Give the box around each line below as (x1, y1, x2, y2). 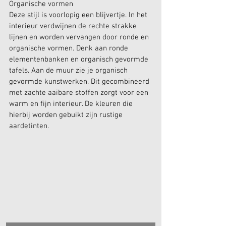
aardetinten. (9, 121, 49, 131)
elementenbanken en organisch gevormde (9, 54, 150, 64)
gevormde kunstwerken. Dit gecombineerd (9, 77, 151, 86)
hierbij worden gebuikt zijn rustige (9, 110, 125, 120)
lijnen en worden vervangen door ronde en (9, 32, 151, 42)
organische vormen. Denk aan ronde (9, 43, 130, 53)
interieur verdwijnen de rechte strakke (9, 21, 139, 31)
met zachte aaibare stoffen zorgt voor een (9, 88, 150, 97)
